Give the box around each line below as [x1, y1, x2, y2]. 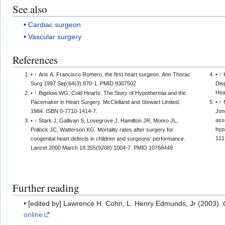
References [13, 52, 58, 67]
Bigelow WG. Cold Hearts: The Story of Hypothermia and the [39, 90, 186, 96]
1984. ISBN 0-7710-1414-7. [31, 108, 98, 114]
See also [13, 2, 47, 16]
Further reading [13, 181, 79, 195]
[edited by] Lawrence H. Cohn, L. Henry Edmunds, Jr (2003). [28, 199, 223, 208]
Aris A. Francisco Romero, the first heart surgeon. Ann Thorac [39, 71, 191, 77]
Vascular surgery [28, 32, 82, 41]
